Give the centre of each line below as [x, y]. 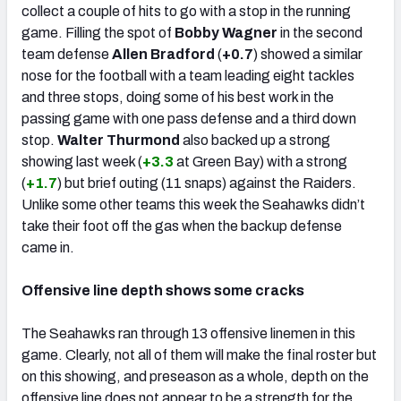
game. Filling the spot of [98, 32]
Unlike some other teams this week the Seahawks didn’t [193, 204]
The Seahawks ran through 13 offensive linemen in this [188, 333]
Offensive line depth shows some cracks [163, 290]
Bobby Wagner [226, 32]
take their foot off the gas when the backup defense [182, 226]
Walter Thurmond [119, 140]
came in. [48, 247]
